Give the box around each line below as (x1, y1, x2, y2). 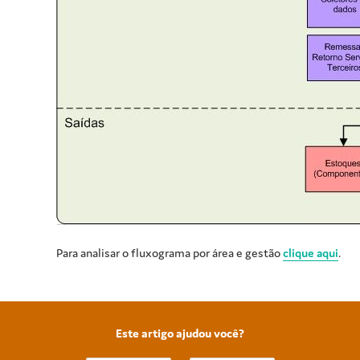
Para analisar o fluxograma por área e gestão (56, 245, 283, 261)
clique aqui (283, 245, 338, 261)
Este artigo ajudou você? (116, 325, 244, 342)
